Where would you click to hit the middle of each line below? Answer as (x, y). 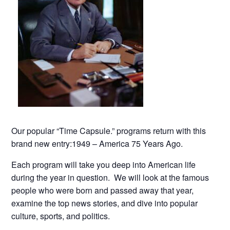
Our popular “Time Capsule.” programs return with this (109, 131)
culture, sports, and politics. (61, 216)
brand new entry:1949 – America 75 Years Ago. (97, 144)
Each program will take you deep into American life (104, 165)
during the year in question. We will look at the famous (110, 178)
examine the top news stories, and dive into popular (105, 203)
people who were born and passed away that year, (103, 190)
